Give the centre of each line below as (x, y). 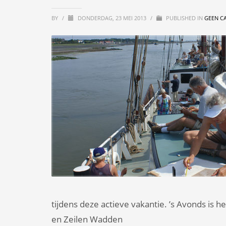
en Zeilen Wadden (87, 219)
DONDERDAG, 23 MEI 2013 (113, 18)
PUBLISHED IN (184, 18)
